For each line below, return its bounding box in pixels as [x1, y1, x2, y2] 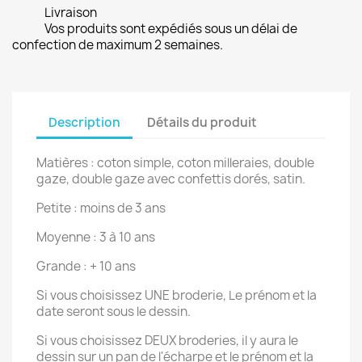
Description [48, 113, 120, 131]
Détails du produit [147, 113, 258, 131]
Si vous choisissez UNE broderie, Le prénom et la [36, 287, 317, 304]
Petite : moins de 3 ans [36, 200, 166, 217]
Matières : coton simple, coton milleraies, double [36, 154, 314, 171]
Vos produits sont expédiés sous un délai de [44, 20, 297, 37]
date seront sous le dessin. [36, 303, 191, 320]
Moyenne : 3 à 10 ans [36, 229, 155, 246]
